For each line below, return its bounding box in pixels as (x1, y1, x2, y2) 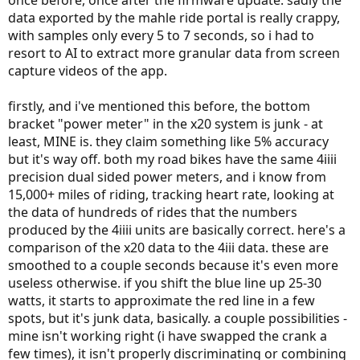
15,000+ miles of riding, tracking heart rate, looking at (8, 186, 334, 204)
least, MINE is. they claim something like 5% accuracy (8, 133, 329, 151)
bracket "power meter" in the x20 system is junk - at (8, 115, 323, 133)
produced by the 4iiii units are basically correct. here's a (8, 221, 346, 239)
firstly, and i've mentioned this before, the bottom (8, 97, 310, 116)
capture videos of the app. (8, 62, 167, 80)
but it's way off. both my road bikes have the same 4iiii (8, 150, 337, 169)
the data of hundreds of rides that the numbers (8, 203, 297, 222)
